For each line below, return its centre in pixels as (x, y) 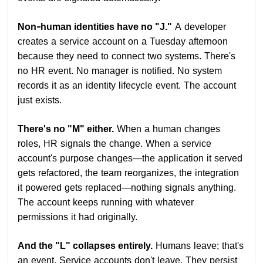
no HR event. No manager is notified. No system (120, 70)
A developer (199, 26)
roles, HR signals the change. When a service (115, 143)
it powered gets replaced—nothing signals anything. (127, 187)
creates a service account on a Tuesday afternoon (123, 41)
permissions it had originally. (78, 217)
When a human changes (167, 129)
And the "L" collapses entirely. (85, 245)
